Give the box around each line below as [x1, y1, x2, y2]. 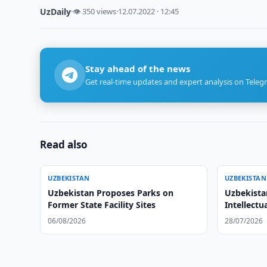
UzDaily [40, 6, 72, 17]
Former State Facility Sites [48, 199, 156, 210]
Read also [40, 138, 88, 151]
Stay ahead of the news [85, 63, 191, 74]
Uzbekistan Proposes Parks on [48, 187, 174, 198]
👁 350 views [73, 6, 117, 17]
